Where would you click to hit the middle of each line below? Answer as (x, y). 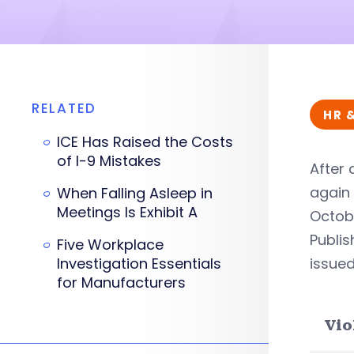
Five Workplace (110, 245)
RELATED (64, 108)
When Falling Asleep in (135, 193)
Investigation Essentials (139, 264)
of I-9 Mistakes (109, 161)
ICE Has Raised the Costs (145, 142)
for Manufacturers (121, 282)
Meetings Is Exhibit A (127, 212)
